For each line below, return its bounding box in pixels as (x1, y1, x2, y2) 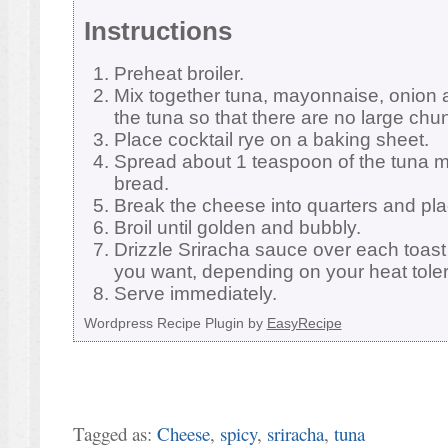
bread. (113, 172, 169, 194)
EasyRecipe (266, 314, 342, 331)
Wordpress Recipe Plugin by (83, 314, 267, 331)
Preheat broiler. (113, 62, 244, 84)
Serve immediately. (113, 282, 277, 304)
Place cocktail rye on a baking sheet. (113, 128, 429, 150)
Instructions (83, 17, 232, 46)
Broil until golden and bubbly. (113, 216, 361, 238)
